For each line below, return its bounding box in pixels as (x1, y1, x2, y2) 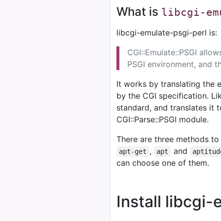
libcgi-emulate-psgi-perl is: (116, 28, 217, 37)
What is (116, 4, 161, 19)
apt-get (119, 147, 147, 155)
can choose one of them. (116, 158, 209, 168)
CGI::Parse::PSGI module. (116, 114, 209, 124)
